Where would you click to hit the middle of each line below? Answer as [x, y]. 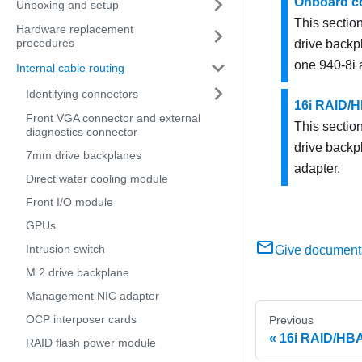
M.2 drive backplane [78, 272]
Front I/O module [69, 202]
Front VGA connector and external [113, 118]
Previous [291, 320]
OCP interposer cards [81, 319]
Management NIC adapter [93, 296]
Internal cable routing [70, 67]
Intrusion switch [65, 249]
